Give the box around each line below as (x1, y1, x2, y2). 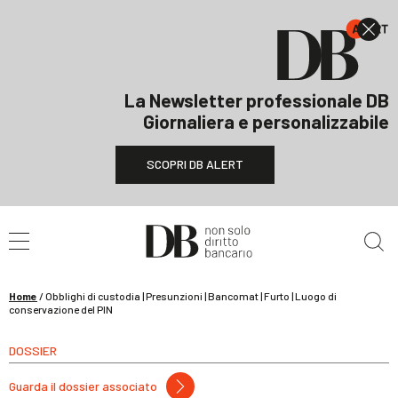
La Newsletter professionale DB (124, 89, 389, 111)
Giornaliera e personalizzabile (143, 110, 389, 132)
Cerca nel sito (36, 210, 125, 227)
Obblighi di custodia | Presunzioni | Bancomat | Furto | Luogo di (45, 290, 337, 302)
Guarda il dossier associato (9, 378, 157, 394)
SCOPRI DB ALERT (146, 156, 243, 171)
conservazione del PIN (9, 303, 113, 315)
